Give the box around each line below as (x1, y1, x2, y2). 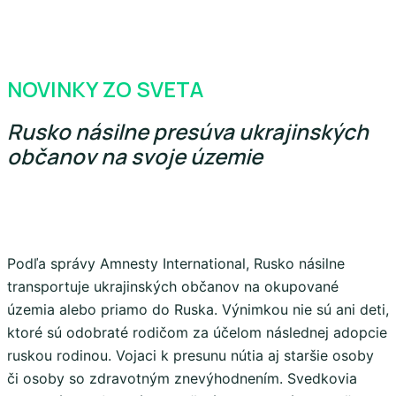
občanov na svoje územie (7, 141, 263, 171)
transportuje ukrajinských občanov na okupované (7, 277, 339, 295)
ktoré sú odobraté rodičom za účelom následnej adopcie (7, 323, 387, 341)
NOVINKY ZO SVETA (7, 74, 203, 104)
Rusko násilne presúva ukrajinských (7, 117, 369, 146)
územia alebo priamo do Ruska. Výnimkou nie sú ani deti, (7, 300, 389, 318)
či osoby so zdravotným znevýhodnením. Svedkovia (7, 369, 357, 387)
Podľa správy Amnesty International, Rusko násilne (7, 254, 345, 272)
